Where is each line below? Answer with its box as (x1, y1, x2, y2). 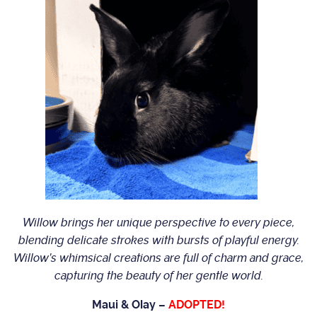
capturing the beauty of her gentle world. (54, 269, 263, 283)
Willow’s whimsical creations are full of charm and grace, (13, 251, 304, 265)
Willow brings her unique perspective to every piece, (23, 216, 294, 230)
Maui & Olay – (92, 298, 168, 312)
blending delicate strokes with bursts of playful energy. (18, 234, 299, 248)
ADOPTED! (168, 298, 225, 312)
